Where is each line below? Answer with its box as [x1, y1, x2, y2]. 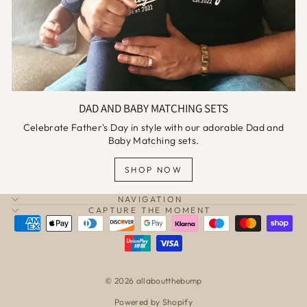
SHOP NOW [124, 164, 183, 175]
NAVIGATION [117, 194, 183, 205]
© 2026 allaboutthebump [105, 275, 202, 286]
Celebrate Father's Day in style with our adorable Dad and [23, 121, 284, 134]
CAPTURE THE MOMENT [88, 205, 212, 216]
